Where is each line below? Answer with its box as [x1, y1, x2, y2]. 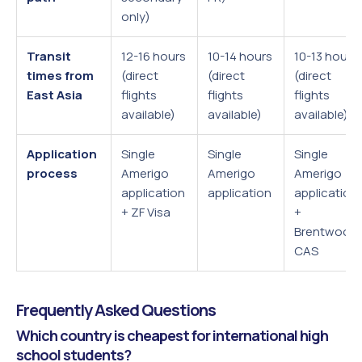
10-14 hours [208, 47, 272, 65]
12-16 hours [121, 47, 186, 65]
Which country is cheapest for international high [16, 325, 328, 345]
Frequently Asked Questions [16, 298, 216, 321]
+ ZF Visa [121, 203, 170, 221]
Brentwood [294, 222, 358, 240]
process [27, 164, 78, 182]
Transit [27, 47, 71, 65]
